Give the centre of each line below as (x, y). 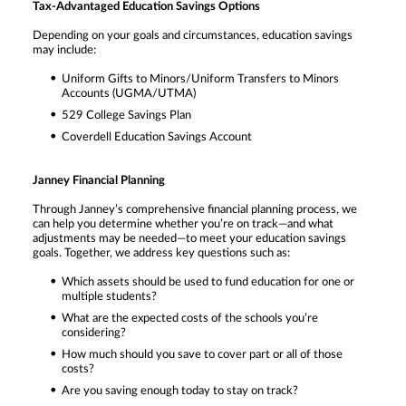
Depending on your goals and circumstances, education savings (193, 35)
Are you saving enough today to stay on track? (180, 391)
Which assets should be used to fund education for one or (208, 282)
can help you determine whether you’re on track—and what (183, 224)
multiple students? (109, 296)
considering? (94, 333)
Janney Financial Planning (99, 180)
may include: (64, 50)
